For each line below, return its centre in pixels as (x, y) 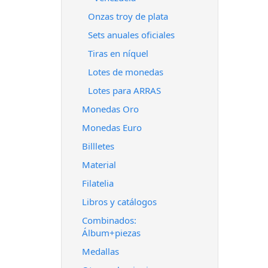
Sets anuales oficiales (131, 35)
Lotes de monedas (126, 72)
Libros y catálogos (119, 202)
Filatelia (98, 183)
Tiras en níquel (118, 53)
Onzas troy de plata (128, 16)
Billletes (98, 146)
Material (99, 165)
